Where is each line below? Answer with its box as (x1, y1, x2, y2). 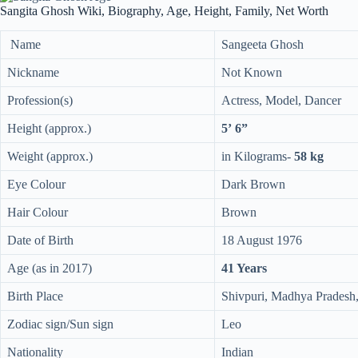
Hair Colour (7, 205, 68, 219)
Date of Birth (7, 233, 74, 247)
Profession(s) (7, 93, 73, 107)
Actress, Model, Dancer (221, 93, 341, 107)
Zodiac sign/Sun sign (7, 316, 113, 331)
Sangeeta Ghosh (221, 37, 304, 51)
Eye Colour (7, 177, 66, 191)
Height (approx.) (7, 121, 91, 135)
